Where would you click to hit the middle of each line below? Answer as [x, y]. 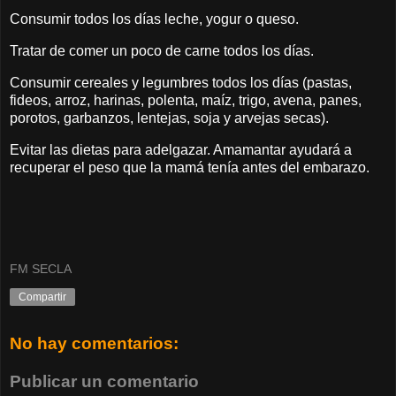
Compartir [42, 297]
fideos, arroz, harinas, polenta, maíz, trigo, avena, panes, [186, 100]
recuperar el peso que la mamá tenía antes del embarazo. [190, 167]
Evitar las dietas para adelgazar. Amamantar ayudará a [181, 149]
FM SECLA [41, 269]
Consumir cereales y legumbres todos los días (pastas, [181, 83]
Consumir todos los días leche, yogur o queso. [154, 19]
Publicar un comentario [104, 382]
